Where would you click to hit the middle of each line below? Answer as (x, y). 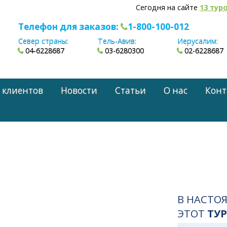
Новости (79, 90)
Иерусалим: (198, 41)
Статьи (130, 90)
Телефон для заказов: (69, 27)
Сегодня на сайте (167, 7)
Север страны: (43, 41)
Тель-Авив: (117, 41)
